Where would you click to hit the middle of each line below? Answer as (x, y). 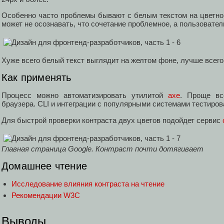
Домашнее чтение (44, 166)
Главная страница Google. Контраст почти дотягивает (102, 148)
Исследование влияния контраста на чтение (88, 184)
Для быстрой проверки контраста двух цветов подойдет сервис (112, 120)
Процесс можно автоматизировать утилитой (85, 95)
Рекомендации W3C (46, 195)
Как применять (36, 78)
